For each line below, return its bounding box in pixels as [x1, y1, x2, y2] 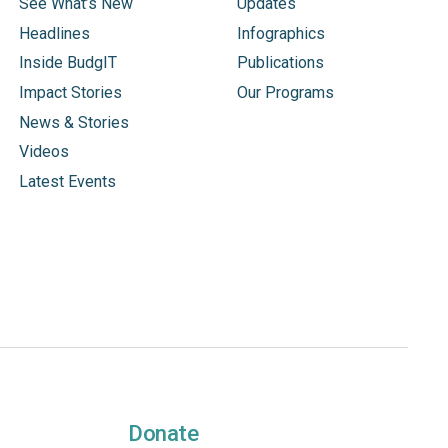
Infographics [237, 23, 326, 43]
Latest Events [18, 171, 116, 191]
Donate [128, 419, 199, 446]
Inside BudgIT [18, 53, 117, 73]
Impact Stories [18, 82, 122, 102]
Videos [18, 142, 69, 162]
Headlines [18, 23, 90, 43]
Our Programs [237, 82, 335, 102]
